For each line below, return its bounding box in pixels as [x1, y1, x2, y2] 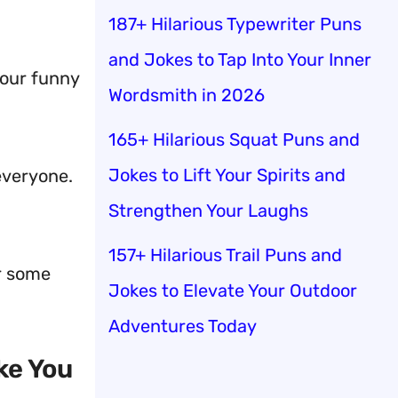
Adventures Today [108, 314, 257, 337]
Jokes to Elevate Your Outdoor [108, 279, 357, 301]
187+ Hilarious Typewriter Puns [108, 12, 362, 35]
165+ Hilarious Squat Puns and [108, 128, 360, 150]
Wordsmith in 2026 [108, 84, 265, 106]
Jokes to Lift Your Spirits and [108, 163, 346, 186]
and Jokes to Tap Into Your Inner [108, 48, 371, 70]
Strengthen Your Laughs [108, 199, 308, 221]
